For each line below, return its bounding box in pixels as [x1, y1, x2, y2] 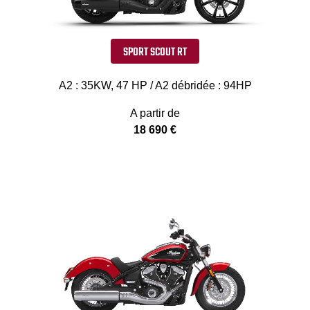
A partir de [130, 107, 180, 120]
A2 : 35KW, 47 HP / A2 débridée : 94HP [58, 80, 252, 92]
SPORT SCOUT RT [123, 43, 187, 62]
